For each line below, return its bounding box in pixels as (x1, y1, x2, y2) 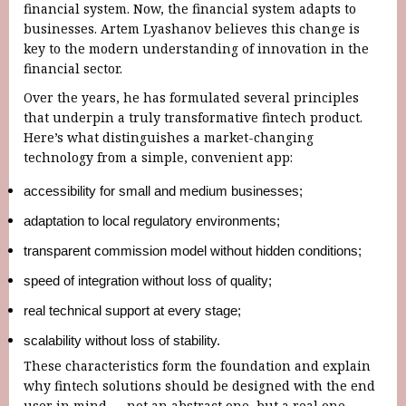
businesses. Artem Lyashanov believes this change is (24, 19, 360, 37)
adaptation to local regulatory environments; (24, 213, 280, 228)
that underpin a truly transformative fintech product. (24, 108, 362, 126)
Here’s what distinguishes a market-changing (24, 128, 314, 146)
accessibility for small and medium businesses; (24, 183, 303, 198)
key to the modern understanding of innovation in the (24, 39, 369, 57)
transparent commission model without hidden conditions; (24, 243, 362, 258)
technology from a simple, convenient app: (24, 148, 293, 166)
